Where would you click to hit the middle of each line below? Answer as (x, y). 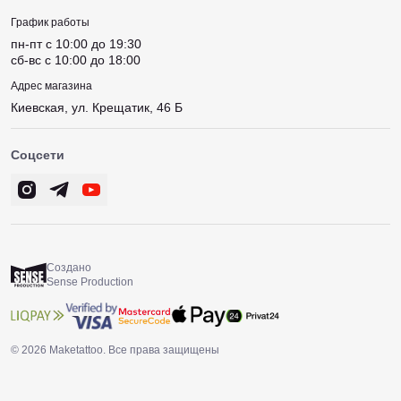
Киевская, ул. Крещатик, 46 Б (97, 107)
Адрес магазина (51, 86)
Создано (69, 268)
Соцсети (38, 155)
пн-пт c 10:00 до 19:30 (76, 44)
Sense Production (90, 282)
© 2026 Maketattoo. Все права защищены (115, 350)
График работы (50, 22)
